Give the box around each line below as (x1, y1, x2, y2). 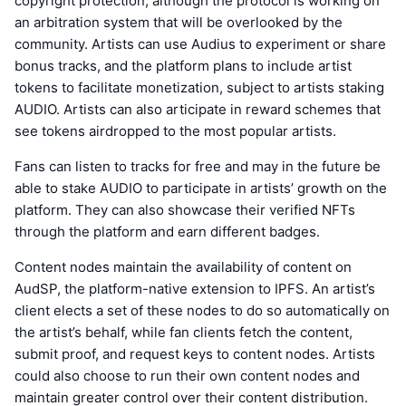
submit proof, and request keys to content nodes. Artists (14, 344, 375, 362)
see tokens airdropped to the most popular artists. (14, 121, 336, 140)
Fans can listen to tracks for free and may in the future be (14, 157, 381, 175)
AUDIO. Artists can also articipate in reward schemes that (14, 100, 381, 118)
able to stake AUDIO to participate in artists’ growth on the (14, 179, 387, 197)
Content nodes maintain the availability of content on (14, 257, 352, 275)
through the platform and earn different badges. (14, 222, 320, 240)
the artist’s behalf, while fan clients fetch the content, (14, 323, 353, 341)
